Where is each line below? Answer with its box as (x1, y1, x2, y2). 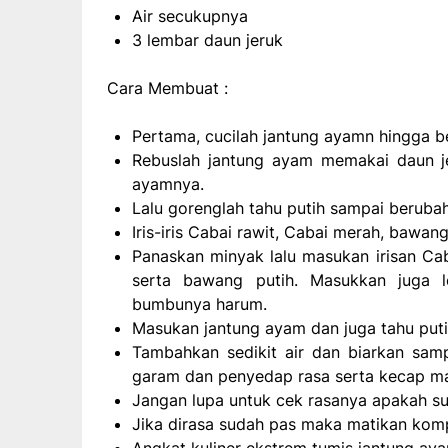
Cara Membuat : (107, 78, 228, 99)
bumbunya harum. (132, 294, 267, 315)
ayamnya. (132, 174, 204, 195)
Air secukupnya (132, 6, 248, 27)
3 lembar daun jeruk (132, 30, 283, 51)
